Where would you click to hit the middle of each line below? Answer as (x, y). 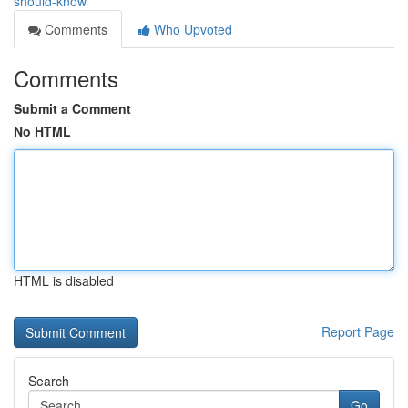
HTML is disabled (64, 280)
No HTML (42, 131)
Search (49, 381)
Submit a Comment (72, 108)
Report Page (358, 331)
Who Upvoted (191, 29)
